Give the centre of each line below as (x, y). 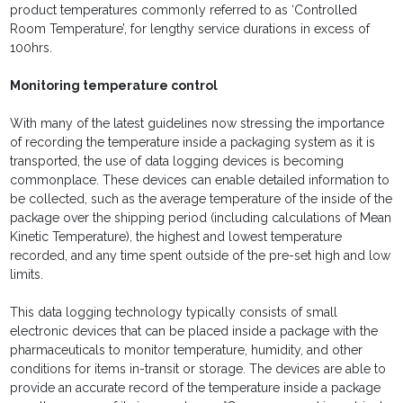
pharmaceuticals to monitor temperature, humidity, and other (187, 350)
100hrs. (31, 48)
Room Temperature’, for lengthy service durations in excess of (190, 29)
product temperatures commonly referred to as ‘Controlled (184, 10)
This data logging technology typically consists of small (174, 313)
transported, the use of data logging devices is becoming (177, 161)
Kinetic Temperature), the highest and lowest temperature (176, 237)
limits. (27, 275)
